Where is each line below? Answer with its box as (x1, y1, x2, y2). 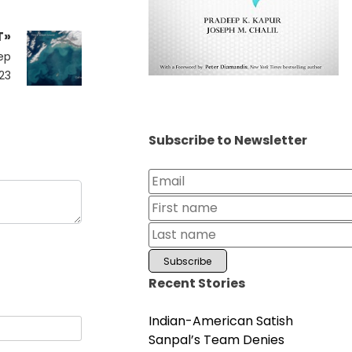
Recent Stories (148, 274, 245, 293)
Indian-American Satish (148, 312, 293, 331)
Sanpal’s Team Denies (148, 331, 284, 350)
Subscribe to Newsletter (148, 131, 307, 150)
